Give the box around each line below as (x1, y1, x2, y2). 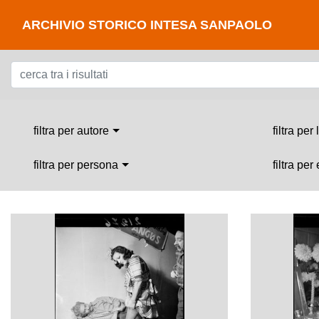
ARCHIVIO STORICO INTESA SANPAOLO (22, 18, 272, 32)
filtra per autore (33, 125, 109, 137)
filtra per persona (33, 159, 118, 171)
